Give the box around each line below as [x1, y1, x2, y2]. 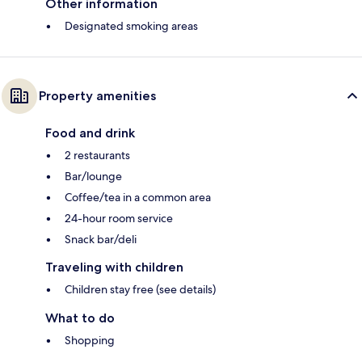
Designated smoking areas [65, 19, 198, 34]
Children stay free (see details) [65, 282, 216, 297]
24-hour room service [65, 211, 173, 226]
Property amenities [39, 88, 156, 104]
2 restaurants [65, 148, 130, 163]
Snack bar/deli [65, 232, 137, 247]
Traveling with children [45, 259, 183, 276]
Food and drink [45, 125, 135, 141]
